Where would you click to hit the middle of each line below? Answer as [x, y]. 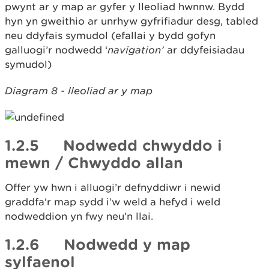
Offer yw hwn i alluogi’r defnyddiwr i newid [113, 187]
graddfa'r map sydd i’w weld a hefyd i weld [113, 202]
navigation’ [136, 50]
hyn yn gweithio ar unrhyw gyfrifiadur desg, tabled [131, 21]
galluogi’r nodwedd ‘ [56, 50]
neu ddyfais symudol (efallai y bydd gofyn [110, 35]
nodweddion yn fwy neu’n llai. [79, 216]
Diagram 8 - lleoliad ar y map [79, 91]
